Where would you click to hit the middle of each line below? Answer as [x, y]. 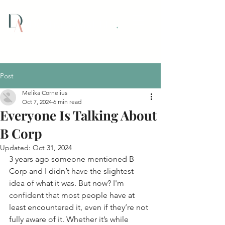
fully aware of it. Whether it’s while [70, 219]
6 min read [67, 102]
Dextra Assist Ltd [72, 24]
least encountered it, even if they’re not [80, 207]
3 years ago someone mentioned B [73, 159]
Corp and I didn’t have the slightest [72, 171]
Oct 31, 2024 [52, 148]
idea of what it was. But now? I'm [68, 183]
